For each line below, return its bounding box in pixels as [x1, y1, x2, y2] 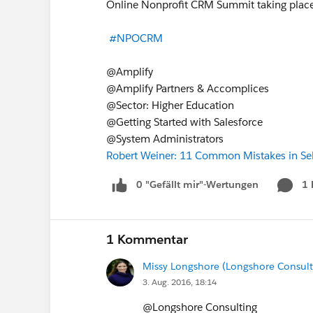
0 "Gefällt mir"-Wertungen [136, 178, 259, 191]
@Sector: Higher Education [106, 99, 237, 112]
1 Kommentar [106, 231, 188, 247]
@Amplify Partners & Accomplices [106, 82, 272, 95]
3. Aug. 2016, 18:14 [143, 275, 217, 288]
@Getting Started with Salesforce [106, 115, 265, 129]
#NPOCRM [109, 31, 163, 45]
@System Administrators [106, 132, 226, 145]
